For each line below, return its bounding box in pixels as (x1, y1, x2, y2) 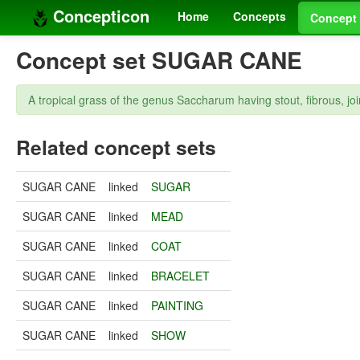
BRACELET (151, 268, 210, 284)
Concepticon (48, 4, 149, 27)
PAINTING (151, 297, 203, 314)
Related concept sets (16, 133, 216, 162)
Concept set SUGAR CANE (16, 43, 302, 77)
